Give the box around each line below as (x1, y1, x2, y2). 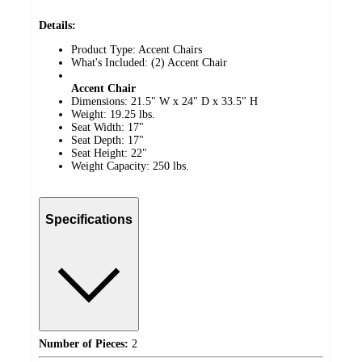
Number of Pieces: (39, 338, 128, 351)
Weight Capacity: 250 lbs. (71, 160, 189, 173)
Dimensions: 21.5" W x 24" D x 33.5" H (71, 95, 258, 108)
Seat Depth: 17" (71, 134, 144, 147)
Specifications (45, 212, 133, 226)
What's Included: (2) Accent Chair (71, 57, 227, 69)
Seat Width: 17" (71, 121, 144, 134)
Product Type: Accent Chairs (71, 44, 202, 57)
